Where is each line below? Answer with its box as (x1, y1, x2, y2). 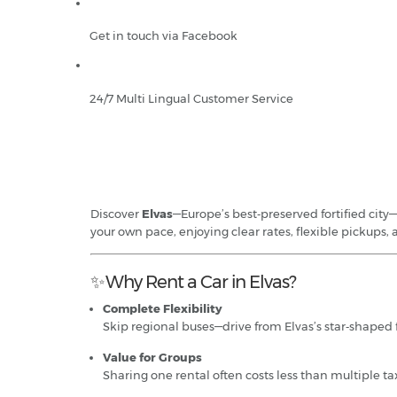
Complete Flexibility (103, 300, 222, 315)
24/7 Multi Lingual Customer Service (90, 90, 293, 105)
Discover (90, 206, 142, 221)
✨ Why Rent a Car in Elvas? (90, 270, 296, 292)
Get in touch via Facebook (90, 27, 237, 43)
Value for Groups (103, 349, 202, 364)
